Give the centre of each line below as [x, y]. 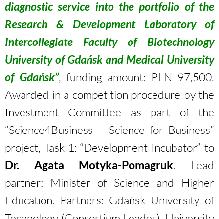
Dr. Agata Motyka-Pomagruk [89, 165]
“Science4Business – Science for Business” [109, 130]
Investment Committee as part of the [109, 112]
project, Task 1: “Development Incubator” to [109, 147]
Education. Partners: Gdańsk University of [109, 200]
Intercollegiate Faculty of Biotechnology [109, 42]
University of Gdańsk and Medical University [109, 59]
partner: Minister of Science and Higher [109, 182]
